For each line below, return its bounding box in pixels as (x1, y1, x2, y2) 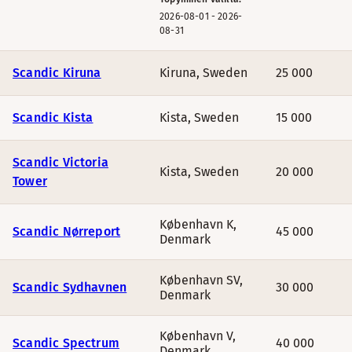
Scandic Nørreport (13, 224, 121, 239)
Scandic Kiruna (13, 65, 101, 80)
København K (159, 217, 233, 232)
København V (159, 328, 233, 343)
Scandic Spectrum (13, 335, 120, 350)
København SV (159, 273, 240, 288)
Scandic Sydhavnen (13, 280, 127, 295)
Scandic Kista (13, 110, 93, 125)
